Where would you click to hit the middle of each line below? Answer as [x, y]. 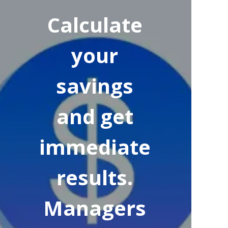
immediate [95, 147]
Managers [95, 208]
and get [95, 116]
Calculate [95, 25]
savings [95, 86]
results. [95, 177]
